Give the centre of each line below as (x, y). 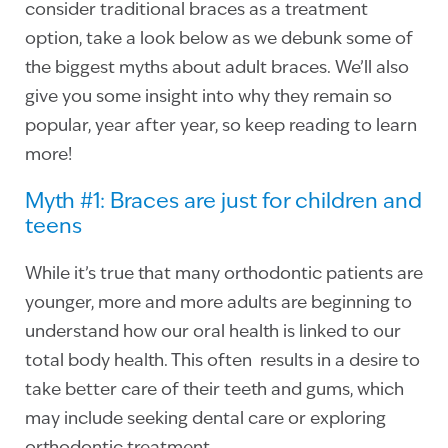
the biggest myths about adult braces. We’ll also (217, 69)
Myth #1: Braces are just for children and (223, 203)
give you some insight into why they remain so (208, 98)
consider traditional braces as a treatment (196, 11)
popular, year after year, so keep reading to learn (221, 127)
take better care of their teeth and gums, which (214, 391)
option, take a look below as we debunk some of (219, 40)
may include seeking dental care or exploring (205, 420)
